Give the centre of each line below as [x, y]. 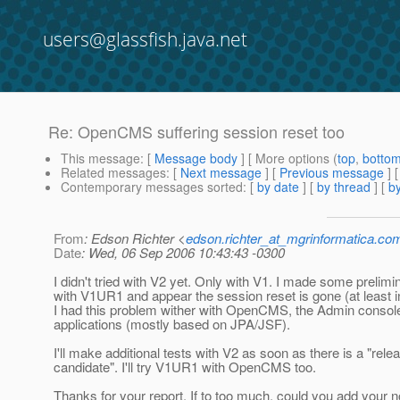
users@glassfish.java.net [145, 39]
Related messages [113, 173]
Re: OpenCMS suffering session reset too [196, 132]
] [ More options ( [287, 158]
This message [100, 158]
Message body [196, 158]
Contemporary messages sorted [152, 187]
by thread [344, 187]
